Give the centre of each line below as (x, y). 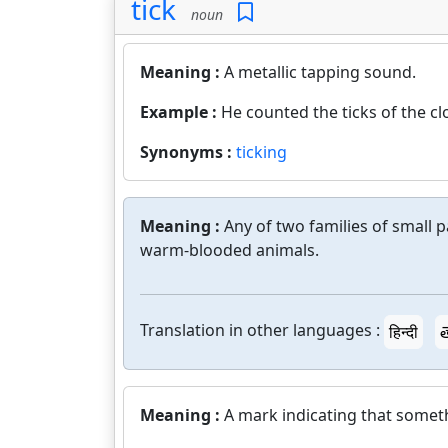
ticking (261, 152)
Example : (180, 112)
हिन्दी (403, 332)
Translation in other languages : (260, 330)
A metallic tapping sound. (320, 72)
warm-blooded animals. (229, 250)
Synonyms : (188, 152)
